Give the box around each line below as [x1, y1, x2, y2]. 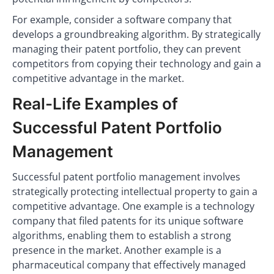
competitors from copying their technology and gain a [12, 57, 261, 70]
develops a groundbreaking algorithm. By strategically [12, 28, 261, 41]
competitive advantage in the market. [12, 72, 184, 85]
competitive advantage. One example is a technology [12, 199, 254, 213]
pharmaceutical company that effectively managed [12, 258, 246, 272]
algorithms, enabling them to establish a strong [12, 229, 231, 242]
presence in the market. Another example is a [12, 243, 221, 257]
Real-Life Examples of [12, 94, 178, 113]
